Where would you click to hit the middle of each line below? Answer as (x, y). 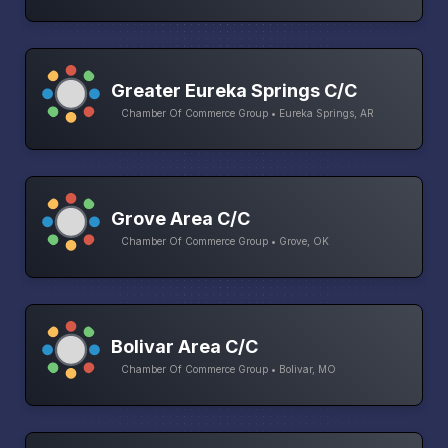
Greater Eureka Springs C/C (234, 90)
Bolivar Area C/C (184, 346)
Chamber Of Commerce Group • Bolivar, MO (228, 368)
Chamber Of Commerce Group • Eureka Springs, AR (247, 112)
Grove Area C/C (180, 218)
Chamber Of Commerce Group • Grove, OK (225, 240)
